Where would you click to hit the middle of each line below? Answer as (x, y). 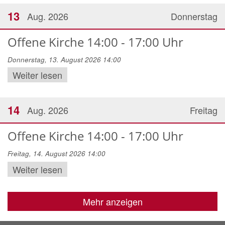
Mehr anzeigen (113, 201)
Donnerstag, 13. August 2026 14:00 (64, 60)
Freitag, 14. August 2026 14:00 (57, 154)
